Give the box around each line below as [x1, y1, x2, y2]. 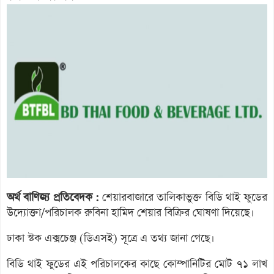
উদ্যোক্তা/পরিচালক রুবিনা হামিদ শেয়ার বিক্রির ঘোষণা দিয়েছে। [7, 205, 254, 220]
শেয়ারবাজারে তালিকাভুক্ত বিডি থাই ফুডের [98, 190, 267, 205]
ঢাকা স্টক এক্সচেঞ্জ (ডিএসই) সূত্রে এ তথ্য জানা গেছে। [7, 231, 215, 246]
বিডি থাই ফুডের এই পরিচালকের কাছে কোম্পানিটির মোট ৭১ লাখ [7, 256, 267, 272]
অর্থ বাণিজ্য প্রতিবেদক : [7, 190, 99, 205]
